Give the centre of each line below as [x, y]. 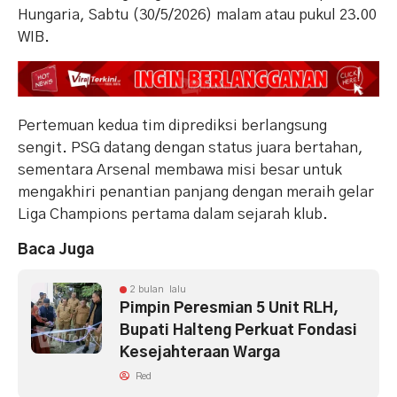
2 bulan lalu [158, 290]
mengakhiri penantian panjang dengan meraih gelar [196, 192]
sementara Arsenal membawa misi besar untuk [180, 170]
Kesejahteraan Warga [200, 353]
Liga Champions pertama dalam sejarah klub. [173, 214]
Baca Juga [56, 250]
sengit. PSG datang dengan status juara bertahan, [191, 148]
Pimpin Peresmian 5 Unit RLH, [229, 308]
